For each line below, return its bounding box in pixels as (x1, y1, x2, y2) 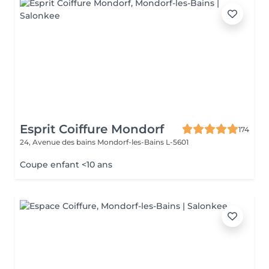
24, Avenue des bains (20, 138, 97, 147)
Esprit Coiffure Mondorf (20, 122, 164, 136)
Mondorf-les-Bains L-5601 (97, 138, 189, 147)
